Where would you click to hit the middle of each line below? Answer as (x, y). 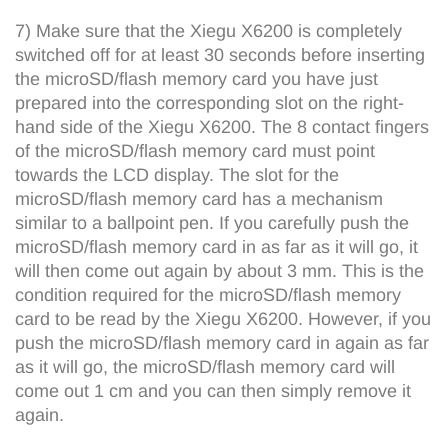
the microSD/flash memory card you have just (196, 79)
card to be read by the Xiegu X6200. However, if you (223, 319)
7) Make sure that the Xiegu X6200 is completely (208, 31)
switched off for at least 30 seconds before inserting (220, 55)
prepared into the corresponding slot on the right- (209, 103)
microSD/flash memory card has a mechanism (199, 199)
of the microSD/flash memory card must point (195, 151)
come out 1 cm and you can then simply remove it (213, 391)
